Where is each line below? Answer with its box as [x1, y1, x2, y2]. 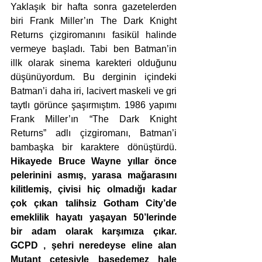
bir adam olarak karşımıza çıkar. [11, 226, 177, 236]
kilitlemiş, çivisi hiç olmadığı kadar [11, 184, 177, 194]
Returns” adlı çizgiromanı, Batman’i [11, 127, 177, 138]
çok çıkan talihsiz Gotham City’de [11, 198, 177, 208]
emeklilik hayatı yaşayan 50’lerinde [11, 212, 177, 222]
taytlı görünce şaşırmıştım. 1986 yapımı [11, 99, 177, 110]
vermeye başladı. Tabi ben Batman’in [11, 43, 177, 54]
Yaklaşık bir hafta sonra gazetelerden [11, 1, 177, 12]
